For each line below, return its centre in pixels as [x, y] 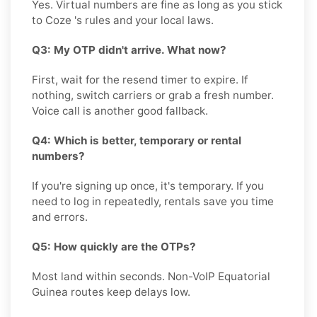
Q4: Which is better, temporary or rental [137, 140]
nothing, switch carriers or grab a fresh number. [153, 95]
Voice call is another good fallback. [120, 110]
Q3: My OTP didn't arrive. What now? [129, 50]
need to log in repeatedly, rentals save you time [153, 201]
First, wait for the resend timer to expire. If [140, 79]
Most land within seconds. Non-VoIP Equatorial [151, 276]
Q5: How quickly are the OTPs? [114, 246]
